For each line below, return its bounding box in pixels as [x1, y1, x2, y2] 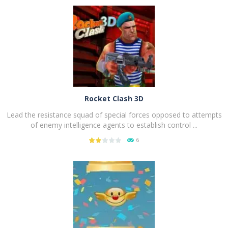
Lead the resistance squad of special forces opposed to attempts [6, 109, 222, 120]
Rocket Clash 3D [84, 93, 144, 103]
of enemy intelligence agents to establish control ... [31, 120, 197, 130]
